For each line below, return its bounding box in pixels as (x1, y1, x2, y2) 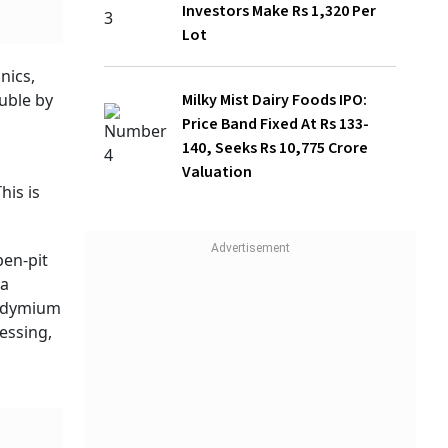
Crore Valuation (119, 89, 232, 112)
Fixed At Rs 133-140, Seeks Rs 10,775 (119, 65, 371, 88)
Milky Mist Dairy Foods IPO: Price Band (119, 41, 382, 64)
